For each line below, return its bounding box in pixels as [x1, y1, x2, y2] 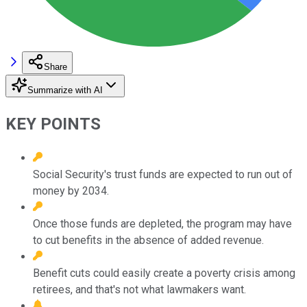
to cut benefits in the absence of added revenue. [33, 233, 264, 247]
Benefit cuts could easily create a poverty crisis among [33, 266, 295, 280]
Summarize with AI [27, 84, 103, 95]
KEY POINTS [5, 114, 101, 134]
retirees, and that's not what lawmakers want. [33, 282, 246, 296]
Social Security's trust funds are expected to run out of [33, 167, 293, 181]
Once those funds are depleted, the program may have [33, 217, 292, 230]
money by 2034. [33, 184, 109, 197]
